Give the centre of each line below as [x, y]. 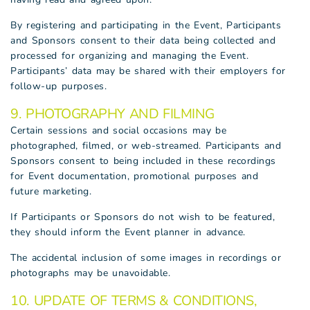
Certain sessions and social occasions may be [118, 130]
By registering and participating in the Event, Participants [146, 25]
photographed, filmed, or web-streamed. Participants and [146, 146]
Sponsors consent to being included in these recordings [143, 161]
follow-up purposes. [58, 86]
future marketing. [51, 191]
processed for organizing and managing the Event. [129, 56]
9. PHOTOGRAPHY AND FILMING [112, 114]
